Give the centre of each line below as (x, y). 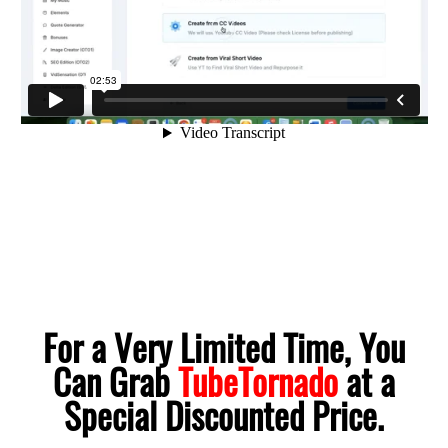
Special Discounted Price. (224, 415)
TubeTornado (258, 381)
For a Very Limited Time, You (224, 347)
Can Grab (115, 381)
